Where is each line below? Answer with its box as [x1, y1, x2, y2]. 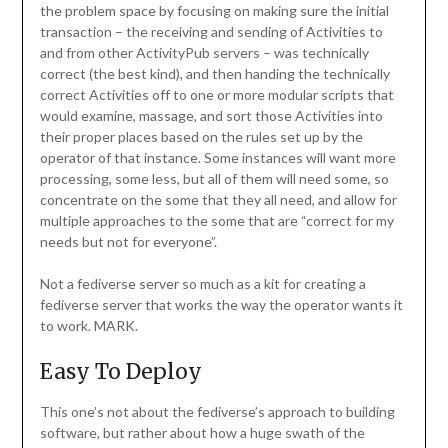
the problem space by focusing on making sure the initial [39, 2, 389, 20]
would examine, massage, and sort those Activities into [39, 107, 383, 125]
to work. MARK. [39, 317, 138, 335]
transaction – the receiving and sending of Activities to [39, 23, 383, 41]
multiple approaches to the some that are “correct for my [39, 212, 394, 230]
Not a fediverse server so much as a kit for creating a [39, 275, 366, 293]
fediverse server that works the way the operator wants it [39, 296, 403, 314]
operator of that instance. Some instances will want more [39, 149, 396, 167]
